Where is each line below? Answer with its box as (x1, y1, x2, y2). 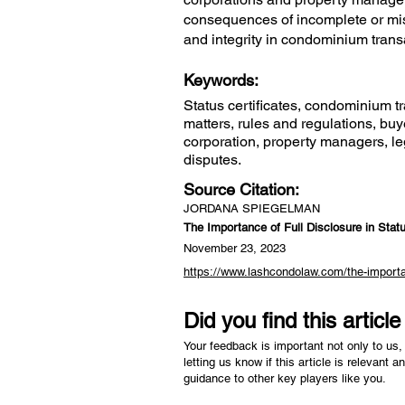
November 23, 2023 (184, 241, 286, 255)
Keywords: (184, 71, 263, 89)
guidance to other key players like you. (184, 372, 390, 385)
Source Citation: (184, 180, 304, 199)
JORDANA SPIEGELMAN (184, 202, 320, 215)
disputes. (184, 151, 241, 168)
